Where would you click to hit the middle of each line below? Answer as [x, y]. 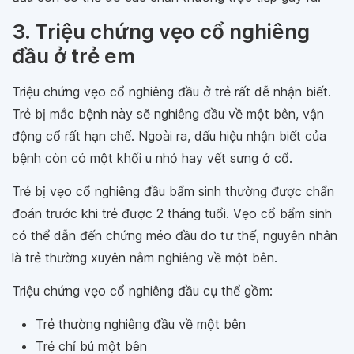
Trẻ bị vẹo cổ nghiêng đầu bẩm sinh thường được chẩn [173, 191]
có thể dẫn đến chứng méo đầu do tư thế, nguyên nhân [175, 235]
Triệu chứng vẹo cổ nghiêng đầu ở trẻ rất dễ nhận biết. [171, 91]
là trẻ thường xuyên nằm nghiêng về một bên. [145, 257]
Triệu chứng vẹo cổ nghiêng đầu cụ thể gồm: [142, 290]
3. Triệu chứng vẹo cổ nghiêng [161, 31]
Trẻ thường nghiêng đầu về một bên [141, 324]
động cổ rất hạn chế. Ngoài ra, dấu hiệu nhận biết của [169, 136]
